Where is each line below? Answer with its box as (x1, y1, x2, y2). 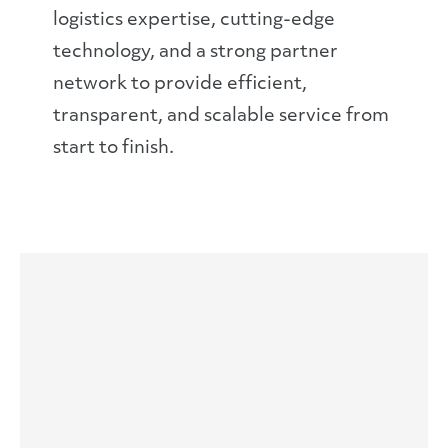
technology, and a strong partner (52, 43, 338, 62)
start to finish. (52, 139, 174, 158)
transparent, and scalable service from (52, 107, 389, 126)
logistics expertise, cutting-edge (52, 11, 335, 30)
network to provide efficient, (52, 75, 307, 94)
